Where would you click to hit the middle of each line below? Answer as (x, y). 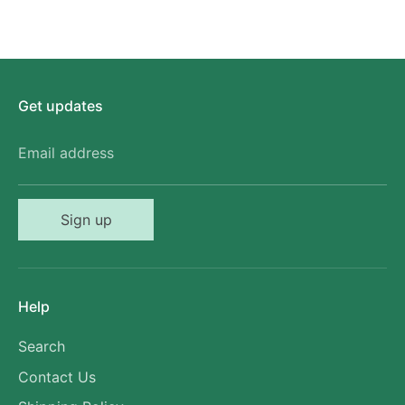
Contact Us (57, 377)
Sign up (86, 220)
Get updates (61, 105)
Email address (66, 152)
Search (42, 346)
